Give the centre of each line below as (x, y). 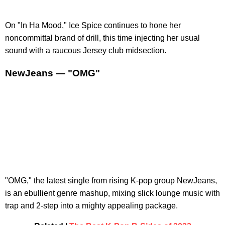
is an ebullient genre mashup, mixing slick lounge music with (113, 193)
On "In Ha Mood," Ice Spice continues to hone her (93, 25)
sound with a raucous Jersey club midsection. (86, 50)
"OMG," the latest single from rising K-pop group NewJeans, (111, 181)
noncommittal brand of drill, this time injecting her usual (102, 38)
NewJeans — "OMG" (52, 73)
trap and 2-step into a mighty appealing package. (91, 206)
